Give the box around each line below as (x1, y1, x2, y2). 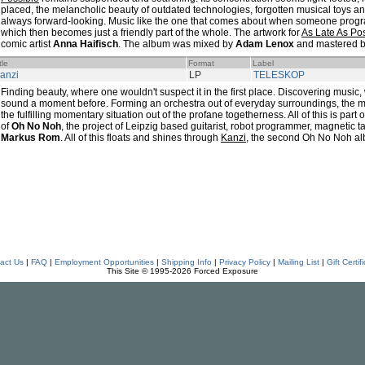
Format (188, 59, 214, 68)
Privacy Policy (218, 257, 270, 266)
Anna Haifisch (53, 38, 118, 50)
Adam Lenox (235, 38, 294, 50)
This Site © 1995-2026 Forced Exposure (107, 266, 258, 275)
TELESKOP (253, 69, 305, 81)
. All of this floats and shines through (60, 132, 221, 143)
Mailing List (277, 257, 319, 266)
